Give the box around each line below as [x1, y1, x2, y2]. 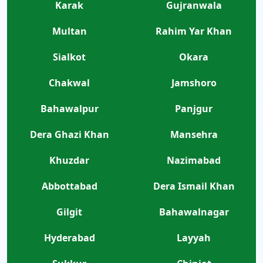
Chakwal [49, 76, 90, 90]
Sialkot [53, 50, 86, 64]
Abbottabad [41, 180, 97, 193]
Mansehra [170, 128, 218, 141]
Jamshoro [171, 76, 217, 90]
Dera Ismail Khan [153, 180, 235, 193]
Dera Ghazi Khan [29, 128, 109, 141]
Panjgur [175, 102, 213, 116]
